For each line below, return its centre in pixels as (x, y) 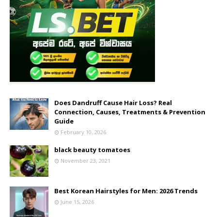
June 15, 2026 (77, 201)
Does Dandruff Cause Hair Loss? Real (113, 102)
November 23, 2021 (85, 160)
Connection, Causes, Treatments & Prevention (130, 112)
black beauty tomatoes (92, 149)
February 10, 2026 (83, 132)
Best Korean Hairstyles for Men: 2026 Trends (126, 191)
